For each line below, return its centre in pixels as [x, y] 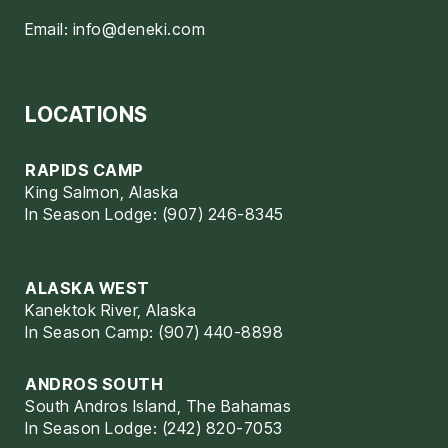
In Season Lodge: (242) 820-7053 [154, 428]
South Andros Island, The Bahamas [158, 406]
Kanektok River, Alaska [110, 310]
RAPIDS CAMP [84, 170]
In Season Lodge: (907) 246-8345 [154, 214]
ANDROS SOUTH [94, 384]
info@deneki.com [138, 29]
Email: [49, 29]
